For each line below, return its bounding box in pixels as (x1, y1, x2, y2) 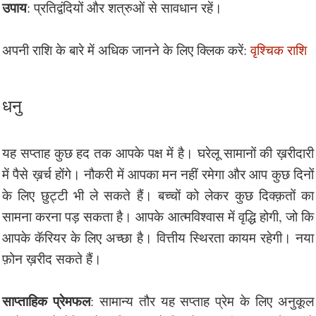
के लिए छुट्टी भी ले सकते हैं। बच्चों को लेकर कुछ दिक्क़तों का (2, 186, 314, 204)
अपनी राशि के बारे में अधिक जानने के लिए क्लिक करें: (2, 40, 250, 59)
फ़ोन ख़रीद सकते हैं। (2, 249, 106, 267)
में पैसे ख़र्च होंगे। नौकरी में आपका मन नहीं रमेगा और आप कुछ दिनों (2, 164, 314, 183)
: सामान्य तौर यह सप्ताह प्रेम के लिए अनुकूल (90, 291, 315, 310)
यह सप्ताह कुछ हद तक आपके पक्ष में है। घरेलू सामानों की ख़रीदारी (2, 143, 314, 162)
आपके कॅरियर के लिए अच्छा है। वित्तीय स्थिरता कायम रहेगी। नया (2, 228, 314, 246)
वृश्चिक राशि (250, 40, 307, 59)
